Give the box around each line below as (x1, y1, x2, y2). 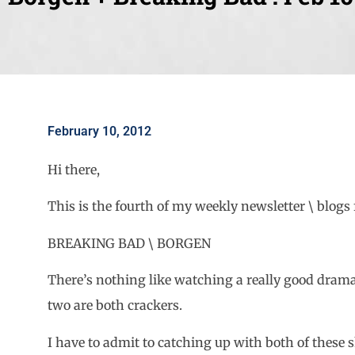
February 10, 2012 (48, 124, 151, 139)
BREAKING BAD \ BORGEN (48, 235, 211, 251)
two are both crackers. (48, 297, 182, 314)
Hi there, (48, 162, 100, 177)
